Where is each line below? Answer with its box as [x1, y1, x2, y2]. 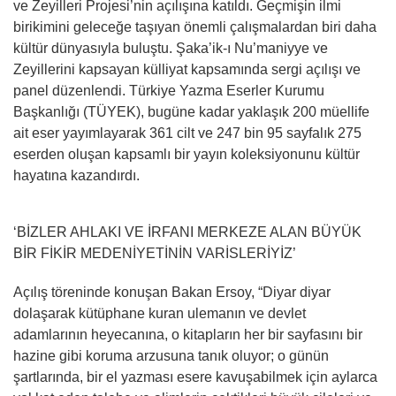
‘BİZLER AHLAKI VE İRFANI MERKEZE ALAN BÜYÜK [13, 224, 362, 240]
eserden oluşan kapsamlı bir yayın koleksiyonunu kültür [13, 146, 360, 162]
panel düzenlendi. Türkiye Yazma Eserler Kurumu [13, 82, 324, 98]
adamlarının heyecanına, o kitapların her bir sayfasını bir [13, 326, 362, 342]
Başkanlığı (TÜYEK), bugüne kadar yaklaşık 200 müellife [13, 103, 369, 119]
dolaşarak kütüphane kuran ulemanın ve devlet [13, 305, 306, 321]
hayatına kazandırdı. [13, 167, 140, 183]
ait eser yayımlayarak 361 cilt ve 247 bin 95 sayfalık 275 [13, 125, 362, 141]
